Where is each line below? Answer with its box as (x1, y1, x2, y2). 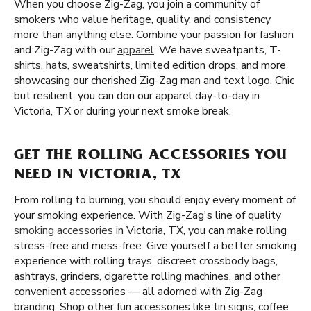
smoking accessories (14, 223, 113, 238)
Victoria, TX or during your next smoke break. (14, 103, 231, 119)
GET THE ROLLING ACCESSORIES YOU (14, 149, 287, 164)
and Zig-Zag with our (14, 42, 117, 58)
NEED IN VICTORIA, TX (14, 168, 182, 183)
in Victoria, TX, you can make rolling (113, 223, 287, 238)
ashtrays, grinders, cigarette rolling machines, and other (14, 269, 280, 284)
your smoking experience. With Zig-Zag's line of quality (14, 208, 281, 223)
